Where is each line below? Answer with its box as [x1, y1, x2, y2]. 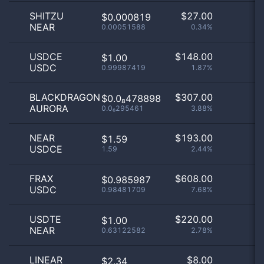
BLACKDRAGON [29, 91, 100, 103]
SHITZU [29, 10, 64, 22]
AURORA [29, 103, 68, 114]
